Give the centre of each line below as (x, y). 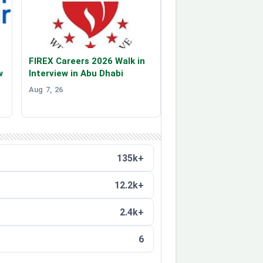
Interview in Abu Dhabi (76, 74)
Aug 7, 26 (46, 90)
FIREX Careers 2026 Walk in (87, 61)
